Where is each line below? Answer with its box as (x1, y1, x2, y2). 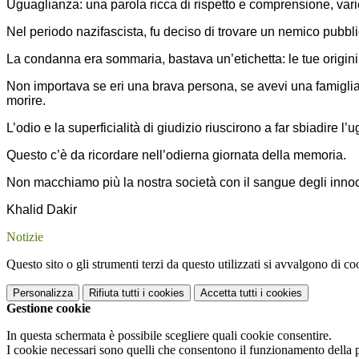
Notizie (6, 230, 43, 244)
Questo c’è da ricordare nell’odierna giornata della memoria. (6, 148, 346, 163)
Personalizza (13, 287, 73, 300)
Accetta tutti (200, 287, 257, 300)
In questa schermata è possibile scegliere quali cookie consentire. (6, 329, 332, 343)
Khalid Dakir (6, 203, 77, 217)
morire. (6, 94, 46, 108)
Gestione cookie (6, 301, 91, 316)
